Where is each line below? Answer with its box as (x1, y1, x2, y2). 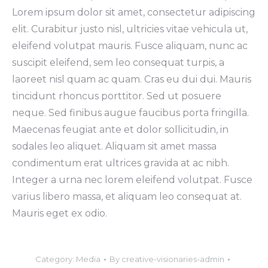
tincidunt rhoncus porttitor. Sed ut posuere (12, 90, 221, 102)
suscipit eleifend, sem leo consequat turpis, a (12, 57, 224, 68)
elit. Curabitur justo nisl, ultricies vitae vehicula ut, (12, 23, 248, 35)
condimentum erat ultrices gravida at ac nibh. (12, 157, 229, 169)
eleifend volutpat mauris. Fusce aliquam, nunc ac (12, 40, 248, 51)
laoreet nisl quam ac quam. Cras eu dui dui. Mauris (12, 74, 251, 85)
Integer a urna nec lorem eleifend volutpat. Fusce (12, 174, 252, 185)
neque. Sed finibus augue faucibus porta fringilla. (12, 107, 249, 118)
